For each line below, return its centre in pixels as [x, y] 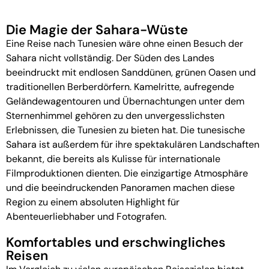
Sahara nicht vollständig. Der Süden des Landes [110, 58]
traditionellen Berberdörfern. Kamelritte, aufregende [120, 86]
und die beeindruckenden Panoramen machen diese [120, 187]
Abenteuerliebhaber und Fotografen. [86, 216]
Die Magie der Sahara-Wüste [97, 29]
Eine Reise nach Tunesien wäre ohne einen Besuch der [125, 43]
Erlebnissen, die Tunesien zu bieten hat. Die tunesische [125, 130]
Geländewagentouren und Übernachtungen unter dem [125, 101]
